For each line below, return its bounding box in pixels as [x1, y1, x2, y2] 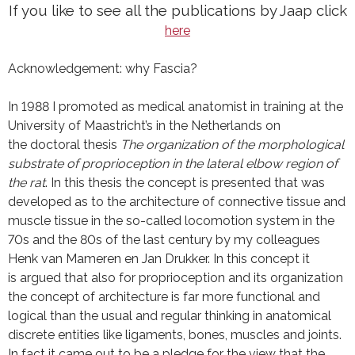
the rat [8, 175, 45, 190]
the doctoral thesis [8, 137, 120, 152]
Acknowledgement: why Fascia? [8, 61, 197, 76]
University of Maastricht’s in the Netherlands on [8, 118, 281, 133]
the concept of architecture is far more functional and [8, 289, 320, 304]
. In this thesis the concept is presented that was [45, 175, 325, 190]
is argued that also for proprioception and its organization [8, 270, 343, 285]
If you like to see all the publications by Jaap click [8, 2, 347, 19]
